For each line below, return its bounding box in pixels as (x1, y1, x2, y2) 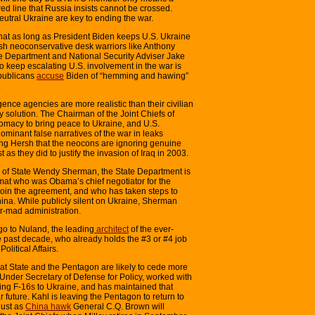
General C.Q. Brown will (71, 301, 165, 311)
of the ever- (129, 224, 174, 234)
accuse (37, 70, 64, 81)
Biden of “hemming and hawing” (64, 70, 188, 81)
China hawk (25, 301, 71, 311)
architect (94, 224, 129, 234)
